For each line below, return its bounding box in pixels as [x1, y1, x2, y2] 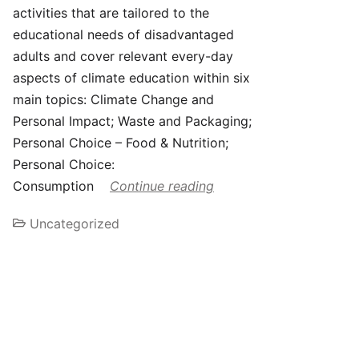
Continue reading [110, 178, 214, 195]
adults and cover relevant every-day [13, 48, 233, 65]
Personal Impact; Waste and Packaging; [13, 113, 252, 130]
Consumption [13, 178, 98, 195]
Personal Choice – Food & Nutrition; [13, 135, 228, 151]
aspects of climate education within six [13, 70, 250, 87]
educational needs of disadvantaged [13, 26, 234, 43]
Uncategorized [30, 216, 119, 232]
